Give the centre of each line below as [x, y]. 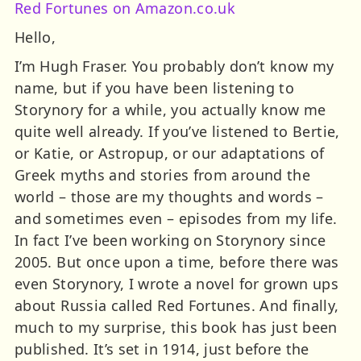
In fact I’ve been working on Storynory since [170, 240]
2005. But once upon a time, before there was [177, 261]
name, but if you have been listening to [155, 87]
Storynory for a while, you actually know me [170, 109]
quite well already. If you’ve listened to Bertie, [177, 131]
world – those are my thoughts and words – [169, 196]
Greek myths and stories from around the [163, 174]
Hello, [35, 37]
